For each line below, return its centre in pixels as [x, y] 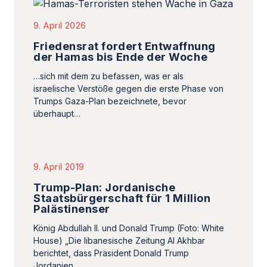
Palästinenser [72, 209]
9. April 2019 [59, 167]
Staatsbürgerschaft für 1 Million [122, 198]
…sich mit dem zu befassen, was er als [108, 76]
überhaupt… [57, 114]
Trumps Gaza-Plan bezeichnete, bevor [110, 101]
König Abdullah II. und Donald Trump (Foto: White [129, 228]
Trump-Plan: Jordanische [105, 187]
